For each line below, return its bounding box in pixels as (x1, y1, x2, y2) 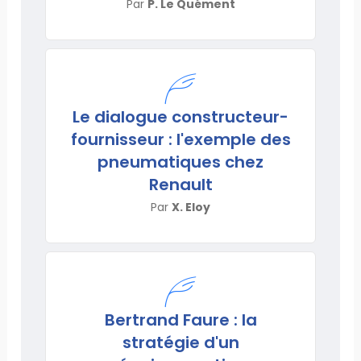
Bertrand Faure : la (104, 308, 257, 331)
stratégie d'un (122, 330, 239, 354)
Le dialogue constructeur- (73, 105, 288, 128)
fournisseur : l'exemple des (70, 127, 291, 151)
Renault (148, 172, 213, 196)
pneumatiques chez (98, 150, 263, 173)
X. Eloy (172, 198, 210, 215)
